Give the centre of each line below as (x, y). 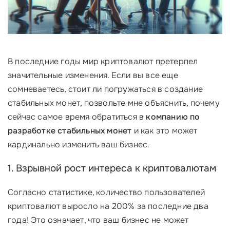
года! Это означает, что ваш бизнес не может (98, 220)
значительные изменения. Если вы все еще (93, 75)
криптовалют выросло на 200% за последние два (108, 206)
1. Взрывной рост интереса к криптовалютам (112, 168)
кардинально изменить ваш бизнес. (79, 145)
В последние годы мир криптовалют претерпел (103, 61)
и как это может (165, 131)
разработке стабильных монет (70, 131)
